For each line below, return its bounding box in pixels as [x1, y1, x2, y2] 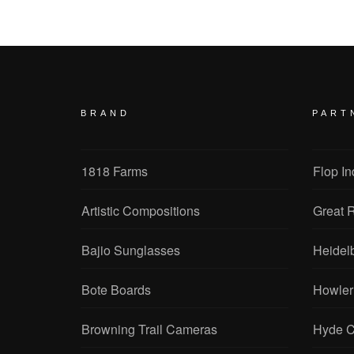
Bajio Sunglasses [81, 241, 180, 259]
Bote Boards [81, 281, 151, 299]
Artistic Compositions [81, 201, 200, 220]
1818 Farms [81, 162, 148, 180]
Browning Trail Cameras [81, 320, 217, 338]
